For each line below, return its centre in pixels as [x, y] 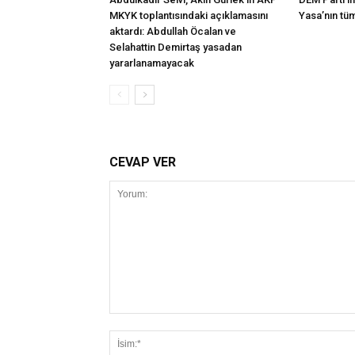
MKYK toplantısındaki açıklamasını [189, 15]
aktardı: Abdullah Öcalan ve [173, 31]
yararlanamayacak [152, 63]
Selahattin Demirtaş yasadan [176, 47]
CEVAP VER [143, 162]
